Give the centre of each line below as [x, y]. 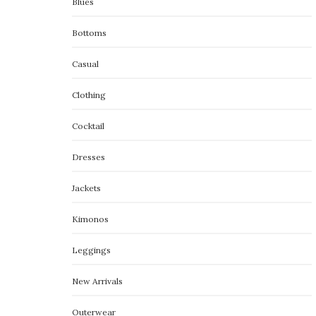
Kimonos [90, 219]
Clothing [89, 95]
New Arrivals [97, 281]
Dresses [89, 157]
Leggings [91, 250]
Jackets [86, 188]
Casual [85, 64]
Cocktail [88, 126]
